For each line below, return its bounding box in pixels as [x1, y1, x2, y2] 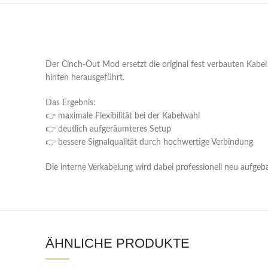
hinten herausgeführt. [45, 74, 124, 82]
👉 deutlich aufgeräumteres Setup [45, 125, 171, 133]
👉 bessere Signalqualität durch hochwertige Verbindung [45, 138, 253, 147]
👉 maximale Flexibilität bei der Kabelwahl [45, 112, 200, 120]
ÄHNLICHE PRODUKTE [45, 236, 190, 251]
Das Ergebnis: [45, 99, 96, 107]
